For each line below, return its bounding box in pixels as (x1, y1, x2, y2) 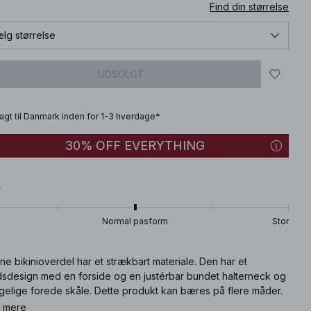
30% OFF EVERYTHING (65, 137, 205, 153)
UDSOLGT (98, 68, 144, 80)
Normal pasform (102, 215, 168, 226)
